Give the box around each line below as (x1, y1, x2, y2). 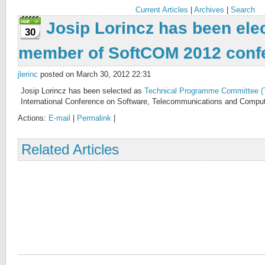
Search (231, 5, 255, 14)
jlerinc (18, 70, 38, 79)
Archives (194, 5, 224, 14)
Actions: (18, 114, 49, 122)
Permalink (77, 114, 111, 122)
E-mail (49, 114, 70, 122)
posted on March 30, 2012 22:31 (38, 70, 151, 79)
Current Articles (135, 5, 188, 14)
